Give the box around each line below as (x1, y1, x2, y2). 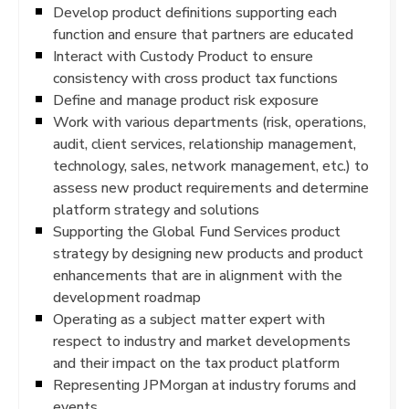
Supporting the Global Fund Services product (53, 223, 341, 240)
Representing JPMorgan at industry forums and (53, 376, 356, 393)
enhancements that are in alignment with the (53, 267, 342, 284)
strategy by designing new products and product (53, 245, 363, 262)
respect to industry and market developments (53, 332, 351, 350)
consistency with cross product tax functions (53, 69, 338, 87)
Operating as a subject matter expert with (53, 310, 325, 328)
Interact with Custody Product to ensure (53, 47, 313, 65)
